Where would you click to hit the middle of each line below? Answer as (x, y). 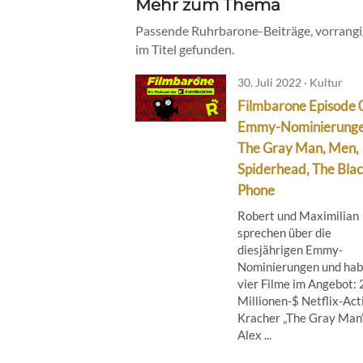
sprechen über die (284, 232)
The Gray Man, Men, (298, 147)
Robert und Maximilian (298, 215)
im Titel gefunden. (185, 49)
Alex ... (254, 334)
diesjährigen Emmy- (290, 249)
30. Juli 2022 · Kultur (290, 82)
